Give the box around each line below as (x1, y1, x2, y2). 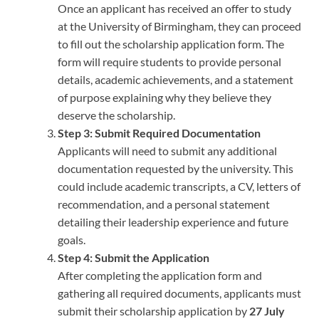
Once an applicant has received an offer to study (58, 1, 291, 16)
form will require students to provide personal (58, 55, 281, 69)
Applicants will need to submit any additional (58, 144, 277, 158)
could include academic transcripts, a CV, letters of (58, 179, 300, 194)
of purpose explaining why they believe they (58, 90, 271, 105)
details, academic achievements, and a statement (58, 73, 293, 87)
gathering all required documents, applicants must (58, 286, 301, 300)
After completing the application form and (58, 268, 262, 283)
